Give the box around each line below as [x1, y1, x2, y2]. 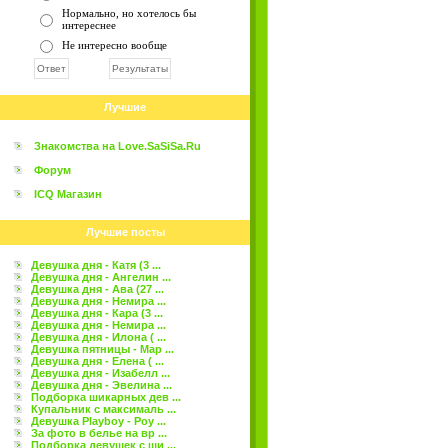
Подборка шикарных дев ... [31, 391, 181, 403]
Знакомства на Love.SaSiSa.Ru [34, 140, 201, 152]
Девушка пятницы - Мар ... [31, 343, 174, 355]
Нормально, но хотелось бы [62, 7, 196, 19]
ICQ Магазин [34, 188, 102, 200]
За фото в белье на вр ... [31, 427, 167, 439]
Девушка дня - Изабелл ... [31, 367, 170, 379]
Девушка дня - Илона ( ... [31, 331, 166, 343]
